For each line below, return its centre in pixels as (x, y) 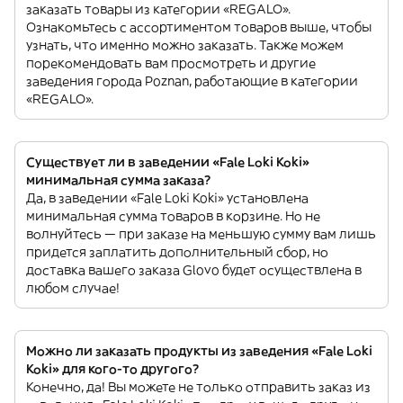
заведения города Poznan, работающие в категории (192, 81)
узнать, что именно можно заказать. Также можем (185, 45)
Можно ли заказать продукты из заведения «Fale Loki (199, 351)
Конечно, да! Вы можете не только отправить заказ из (198, 387)
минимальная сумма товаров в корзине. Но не (173, 216)
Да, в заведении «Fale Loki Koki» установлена (167, 198)
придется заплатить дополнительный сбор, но (177, 252)
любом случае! (73, 288)
